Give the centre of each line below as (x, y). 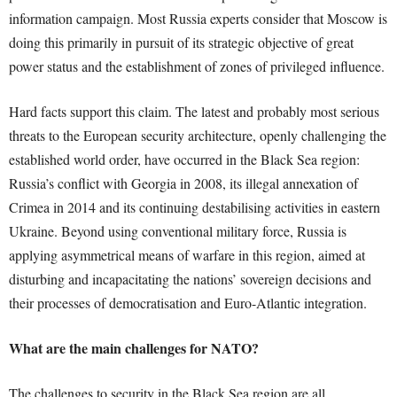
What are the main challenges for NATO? (134, 348)
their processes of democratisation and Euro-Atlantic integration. (188, 303)
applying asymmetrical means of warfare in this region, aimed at (187, 255)
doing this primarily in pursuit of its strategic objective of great (181, 42)
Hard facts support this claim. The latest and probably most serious (194, 111)
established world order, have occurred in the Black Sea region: (184, 159)
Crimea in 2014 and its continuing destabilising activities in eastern (195, 207)
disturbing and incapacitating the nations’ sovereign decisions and (190, 279)
